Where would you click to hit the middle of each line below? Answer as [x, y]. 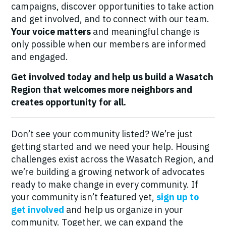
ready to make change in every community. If [105, 184]
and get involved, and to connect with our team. [110, 19]
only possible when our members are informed [109, 44]
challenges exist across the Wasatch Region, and [112, 159]
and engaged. [40, 57]
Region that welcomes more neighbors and [102, 90]
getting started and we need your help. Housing [110, 147]
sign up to [178, 197]
